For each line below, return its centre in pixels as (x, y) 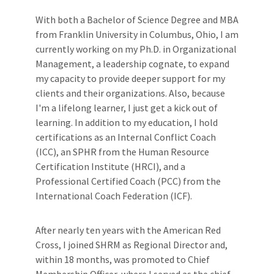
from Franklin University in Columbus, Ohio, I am (137, 34)
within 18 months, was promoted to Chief (123, 259)
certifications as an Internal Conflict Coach (126, 137)
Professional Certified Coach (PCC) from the (128, 181)
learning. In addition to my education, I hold (127, 122)
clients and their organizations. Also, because (130, 93)
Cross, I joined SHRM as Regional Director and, (131, 244)
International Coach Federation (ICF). (114, 195)
